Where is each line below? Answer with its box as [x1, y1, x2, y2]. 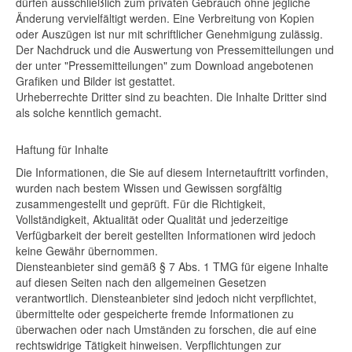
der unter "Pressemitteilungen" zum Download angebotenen [16, 57, 313, 73]
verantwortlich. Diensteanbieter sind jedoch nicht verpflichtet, [16, 290, 317, 306]
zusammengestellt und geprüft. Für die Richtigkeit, [16, 196, 266, 211]
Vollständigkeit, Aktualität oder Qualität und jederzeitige [16, 211, 288, 227]
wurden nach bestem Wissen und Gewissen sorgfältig [16, 180, 282, 196]
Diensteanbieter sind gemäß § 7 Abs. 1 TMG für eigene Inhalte [16, 258, 328, 274]
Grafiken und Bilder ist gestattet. [16, 73, 175, 89]
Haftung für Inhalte [16, 141, 108, 157]
